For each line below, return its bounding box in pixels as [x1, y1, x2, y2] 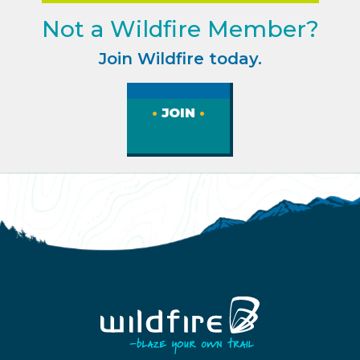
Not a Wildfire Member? [41, 15, 319, 43]
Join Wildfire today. [98, 49, 262, 68]
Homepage [100, 297, 148, 311]
